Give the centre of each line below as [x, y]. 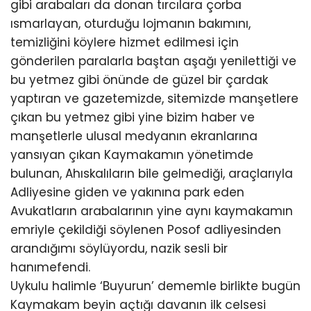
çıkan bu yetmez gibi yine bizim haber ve [133, 117]
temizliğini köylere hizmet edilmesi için [125, 42]
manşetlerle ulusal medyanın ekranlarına [134, 136]
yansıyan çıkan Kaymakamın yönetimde [132, 155]
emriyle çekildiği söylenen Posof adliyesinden [146, 230]
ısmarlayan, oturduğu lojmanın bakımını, [131, 24]
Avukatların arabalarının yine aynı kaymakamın [152, 211]
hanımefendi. [50, 267]
